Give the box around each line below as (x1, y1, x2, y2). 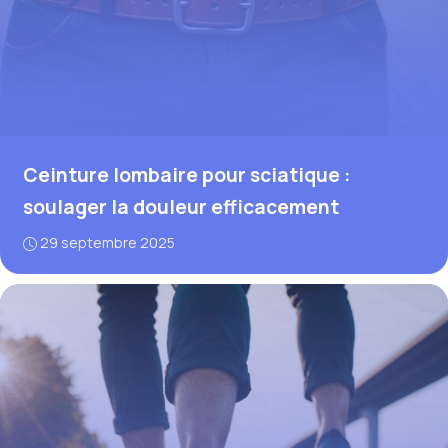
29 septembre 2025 (39, 232, 175, 252)
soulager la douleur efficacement (22, 193, 339, 220)
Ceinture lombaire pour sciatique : (22, 161, 351, 188)
